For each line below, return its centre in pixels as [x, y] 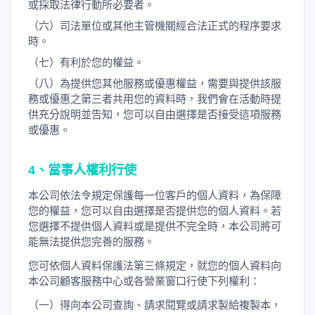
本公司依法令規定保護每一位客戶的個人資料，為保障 [155, 195]
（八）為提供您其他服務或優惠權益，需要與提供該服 [155, 83]
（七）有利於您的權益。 [86, 62]
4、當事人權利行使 [82, 170]
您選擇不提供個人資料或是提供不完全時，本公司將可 [155, 226]
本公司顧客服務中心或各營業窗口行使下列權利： [144, 281]
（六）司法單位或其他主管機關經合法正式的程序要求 [155, 26]
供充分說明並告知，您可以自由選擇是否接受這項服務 [155, 114]
